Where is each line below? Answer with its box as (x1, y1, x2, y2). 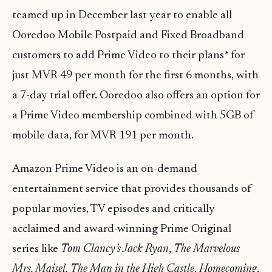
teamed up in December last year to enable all (12, 10, 232, 22)
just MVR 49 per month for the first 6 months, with (12, 70, 259, 82)
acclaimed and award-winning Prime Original (12, 223, 231, 236)
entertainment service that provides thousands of (12, 183, 251, 195)
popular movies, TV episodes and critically (12, 203, 215, 216)
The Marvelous (174, 243, 240, 256)
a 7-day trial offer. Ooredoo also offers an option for (12, 90, 260, 102)
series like (12, 243, 61, 256)
